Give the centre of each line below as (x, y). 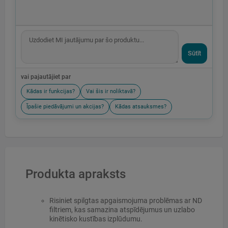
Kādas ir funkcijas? (51, 92)
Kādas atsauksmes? (141, 107)
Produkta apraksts (76, 174)
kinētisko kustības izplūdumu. (96, 219)
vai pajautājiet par (46, 77)
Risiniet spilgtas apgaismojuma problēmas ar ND (125, 201)
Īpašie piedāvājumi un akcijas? (65, 107)
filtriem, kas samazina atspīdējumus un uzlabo (122, 210)
